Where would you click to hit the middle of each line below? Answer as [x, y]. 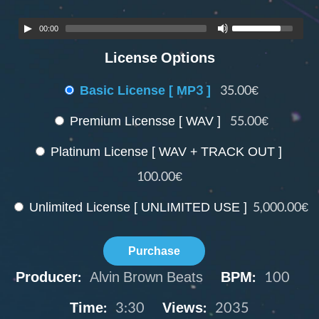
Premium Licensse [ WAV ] [147, 121]
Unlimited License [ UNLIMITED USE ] [138, 207]
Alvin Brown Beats [146, 277]
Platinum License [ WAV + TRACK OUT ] [166, 152]
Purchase [154, 251]
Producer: [48, 277]
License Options [159, 58]
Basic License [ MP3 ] [147, 90]
